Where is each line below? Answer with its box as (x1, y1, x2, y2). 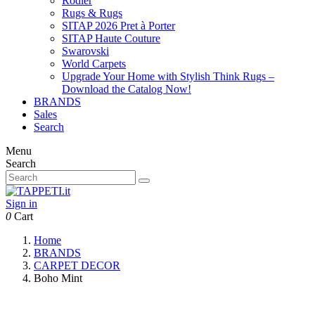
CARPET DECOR (34, 259, 120, 271)
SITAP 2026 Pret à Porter (62, 20, 175, 32)
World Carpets (62, 58, 126, 70)
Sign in (6, 198, 37, 210)
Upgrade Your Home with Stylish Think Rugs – (62, 70, 274, 82)
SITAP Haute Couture (62, 32, 160, 44)
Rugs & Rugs (62, 7, 122, 19)
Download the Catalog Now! (62, 83, 191, 95)
